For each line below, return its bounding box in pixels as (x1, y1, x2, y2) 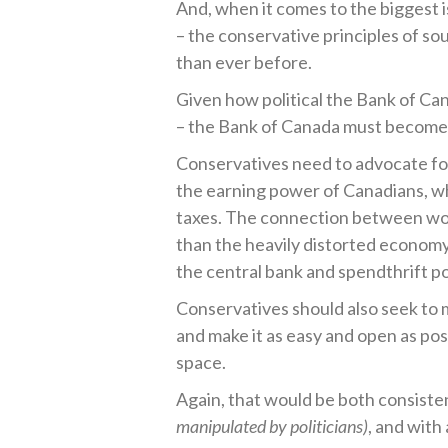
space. (176, 351, 227, 373)
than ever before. (176, 51, 313, 73)
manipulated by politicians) (176, 415, 369, 437)
